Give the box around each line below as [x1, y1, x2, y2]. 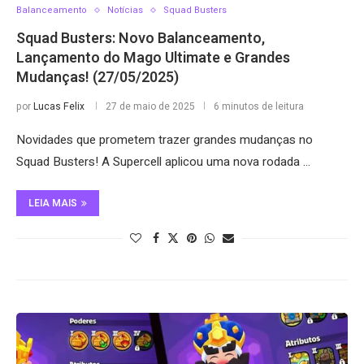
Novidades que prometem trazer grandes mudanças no [16, 131, 313, 149]
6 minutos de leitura [214, 99, 304, 114]
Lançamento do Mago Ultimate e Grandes [16, 47, 290, 69]
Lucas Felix [33, 99, 84, 114]
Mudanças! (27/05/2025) [16, 67, 179, 89]
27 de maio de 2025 [106, 99, 195, 114]
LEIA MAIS [28, 196, 77, 210]
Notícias [107, 3, 143, 17]
